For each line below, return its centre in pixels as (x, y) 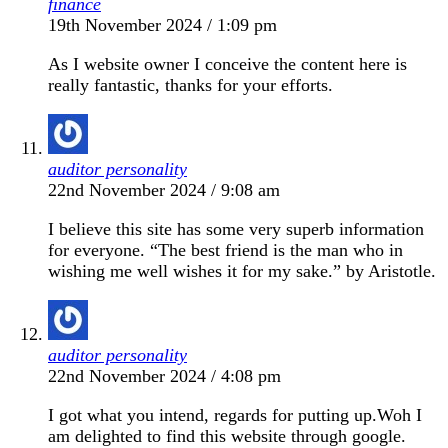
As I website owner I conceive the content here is (227, 63)
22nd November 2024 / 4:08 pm (164, 375)
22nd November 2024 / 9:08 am (164, 189)
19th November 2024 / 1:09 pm (162, 24)
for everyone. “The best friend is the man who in (225, 249)
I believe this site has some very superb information (236, 228)
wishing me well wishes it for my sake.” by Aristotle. (242, 270)
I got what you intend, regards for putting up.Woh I (235, 414)
